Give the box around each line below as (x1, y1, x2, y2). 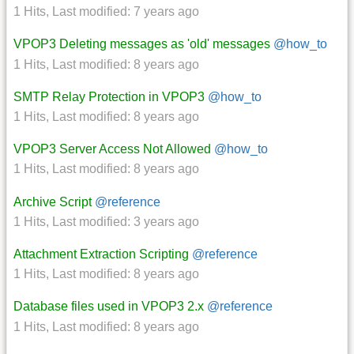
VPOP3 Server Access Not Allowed (13, 142, 211, 156)
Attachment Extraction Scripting (13, 247, 189, 261)
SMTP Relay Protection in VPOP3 (13, 89, 205, 104)
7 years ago (134, 5, 199, 19)
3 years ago (134, 214, 199, 228)
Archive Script (13, 194, 92, 209)
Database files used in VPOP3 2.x (13, 299, 204, 314)
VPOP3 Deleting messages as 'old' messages (13, 37, 270, 51)
